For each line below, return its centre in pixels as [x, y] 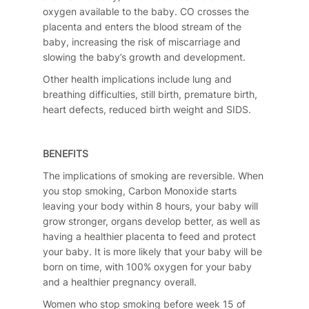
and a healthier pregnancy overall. [119, 282]
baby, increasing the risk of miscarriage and [141, 42]
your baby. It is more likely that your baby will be [152, 252]
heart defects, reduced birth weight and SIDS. [147, 110]
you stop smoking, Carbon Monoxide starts [139, 191]
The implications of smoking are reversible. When [153, 176]
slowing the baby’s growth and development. [144, 57]
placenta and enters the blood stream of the [142, 27]
